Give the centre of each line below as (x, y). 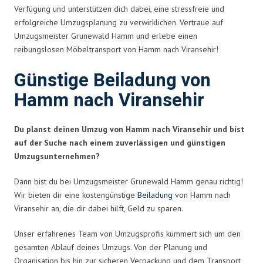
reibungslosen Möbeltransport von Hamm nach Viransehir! (116, 49)
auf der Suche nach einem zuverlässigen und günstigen (120, 142)
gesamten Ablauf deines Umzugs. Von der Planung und (111, 247)
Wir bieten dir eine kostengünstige (76, 195)
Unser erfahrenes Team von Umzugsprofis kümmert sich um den (127, 233)
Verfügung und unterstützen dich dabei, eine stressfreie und (119, 9)
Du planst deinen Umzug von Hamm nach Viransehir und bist (129, 129)
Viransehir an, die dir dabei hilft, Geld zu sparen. (99, 208)
